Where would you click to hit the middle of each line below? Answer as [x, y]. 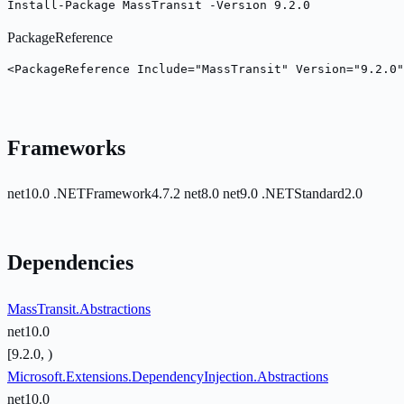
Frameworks [66, 147]
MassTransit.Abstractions [79, 309]
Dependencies [70, 263]
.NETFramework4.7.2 [119, 194]
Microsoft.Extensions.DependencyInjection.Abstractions [168, 377]
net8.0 [203, 194]
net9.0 [242, 194]
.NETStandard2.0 [312, 194]
